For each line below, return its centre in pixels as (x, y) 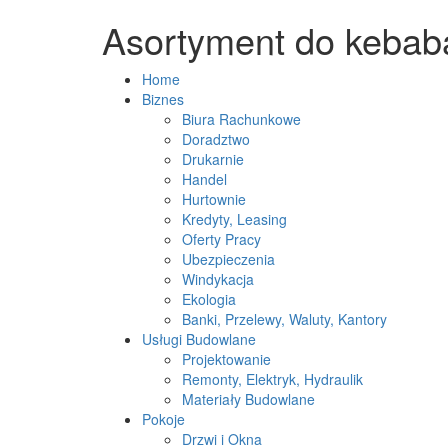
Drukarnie (213, 159)
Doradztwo (216, 139)
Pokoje (163, 419)
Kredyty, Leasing (234, 219)
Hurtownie (214, 199)
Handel (204, 179)
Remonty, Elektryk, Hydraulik (272, 379)
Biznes (163, 99)
